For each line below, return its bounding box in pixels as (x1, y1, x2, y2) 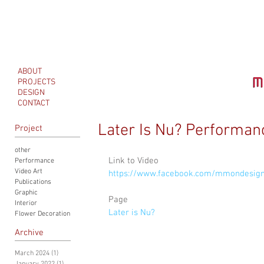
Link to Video (108, 156, 159, 166)
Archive (15, 227, 44, 238)
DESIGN (18, 88, 45, 98)
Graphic (15, 189, 38, 197)
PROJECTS (18, 77, 55, 87)
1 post (58, 249, 77, 258)
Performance (15, 157, 54, 165)
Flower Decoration (15, 210, 70, 218)
